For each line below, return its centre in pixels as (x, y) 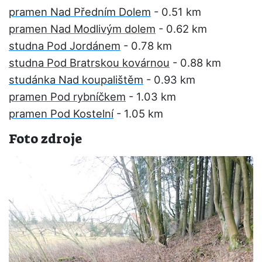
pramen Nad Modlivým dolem (82, 29)
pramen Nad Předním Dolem (80, 12)
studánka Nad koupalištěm (76, 80)
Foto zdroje (45, 139)
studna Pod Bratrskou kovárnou (89, 63)
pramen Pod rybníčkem (67, 96)
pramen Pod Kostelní (61, 113)
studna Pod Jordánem (65, 46)
